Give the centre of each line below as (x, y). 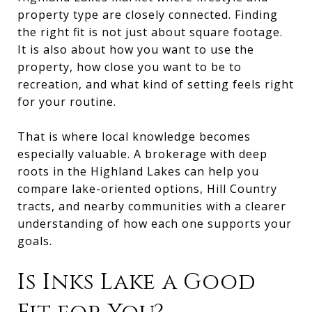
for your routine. (67, 101)
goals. (35, 241)
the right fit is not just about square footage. (150, 32)
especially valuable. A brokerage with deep (142, 154)
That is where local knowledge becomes (134, 136)
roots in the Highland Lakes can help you (138, 171)
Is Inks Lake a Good (137, 282)
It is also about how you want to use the (136, 49)
